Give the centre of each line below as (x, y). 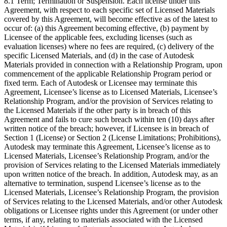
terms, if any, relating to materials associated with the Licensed (103, 219)
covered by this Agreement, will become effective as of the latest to (111, 19)
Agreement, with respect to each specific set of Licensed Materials (109, 10)
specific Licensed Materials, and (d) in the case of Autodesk (99, 55)
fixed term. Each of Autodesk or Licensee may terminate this (101, 83)
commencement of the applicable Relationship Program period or (108, 73)
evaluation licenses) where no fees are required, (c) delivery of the (109, 46)
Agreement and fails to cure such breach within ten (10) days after (109, 119)
